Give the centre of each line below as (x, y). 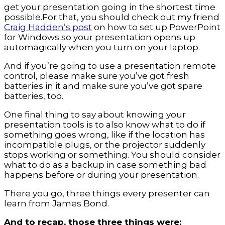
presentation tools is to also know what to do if (105, 125)
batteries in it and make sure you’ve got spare (103, 86)
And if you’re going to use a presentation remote (110, 66)
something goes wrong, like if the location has (104, 135)
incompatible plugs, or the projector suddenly (105, 145)
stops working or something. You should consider (112, 155)
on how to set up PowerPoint (156, 27)
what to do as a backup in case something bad (105, 165)
